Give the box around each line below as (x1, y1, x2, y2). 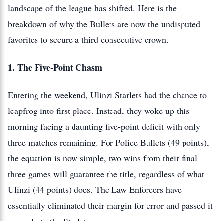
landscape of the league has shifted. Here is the (8, 2, 177, 14)
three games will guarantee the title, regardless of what (8, 168, 204, 180)
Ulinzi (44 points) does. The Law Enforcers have (8, 184, 182, 195)
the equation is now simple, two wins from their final (8, 152, 197, 164)
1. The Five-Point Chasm (8, 61, 102, 74)
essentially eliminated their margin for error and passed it (8, 199, 213, 211)
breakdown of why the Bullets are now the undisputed (8, 18, 200, 30)
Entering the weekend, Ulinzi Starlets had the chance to (8, 89, 207, 101)
